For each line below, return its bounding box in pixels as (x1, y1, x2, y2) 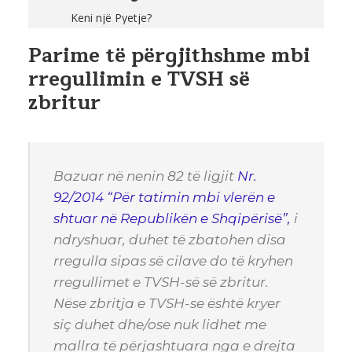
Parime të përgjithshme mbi (28, 38, 310, 72)
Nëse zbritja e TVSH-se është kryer (53, 295, 280, 311)
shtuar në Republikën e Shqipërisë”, (53, 210, 291, 226)
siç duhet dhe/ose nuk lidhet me (53, 316, 266, 332)
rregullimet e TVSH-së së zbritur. (53, 273, 269, 290)
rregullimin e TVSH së (28, 62, 250, 96)
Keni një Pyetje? (71, 9, 152, 25)
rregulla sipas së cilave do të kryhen (53, 252, 293, 269)
